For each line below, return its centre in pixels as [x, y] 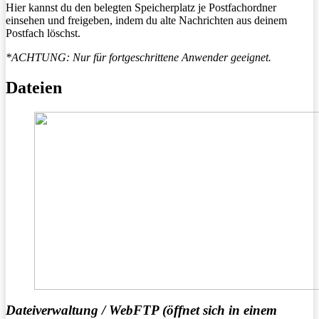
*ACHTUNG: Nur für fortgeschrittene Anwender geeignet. [138, 57]
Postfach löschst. [43, 33]
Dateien [34, 87]
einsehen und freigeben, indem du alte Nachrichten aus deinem [146, 20]
